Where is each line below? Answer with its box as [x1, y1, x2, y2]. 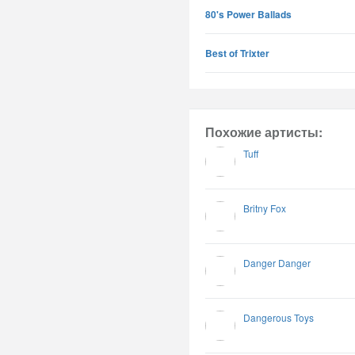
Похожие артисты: [205, 123, 323, 141]
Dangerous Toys [243, 311, 314, 324]
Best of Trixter [205, 46, 269, 60]
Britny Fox [243, 201, 286, 215]
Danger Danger [243, 256, 311, 269]
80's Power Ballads [205, 7, 292, 21]
